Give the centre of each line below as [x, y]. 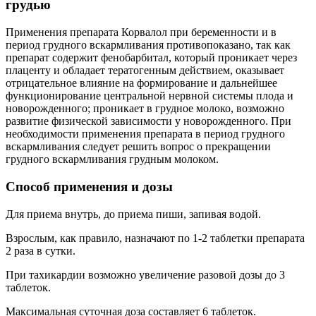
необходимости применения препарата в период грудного [145, 134]
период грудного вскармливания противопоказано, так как [148, 45]
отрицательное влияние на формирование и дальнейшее [141, 83]
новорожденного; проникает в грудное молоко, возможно [145, 109]
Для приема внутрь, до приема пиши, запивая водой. [133, 214]
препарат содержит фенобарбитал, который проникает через [151, 58]
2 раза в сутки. [41, 250]
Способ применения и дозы [89, 186]
